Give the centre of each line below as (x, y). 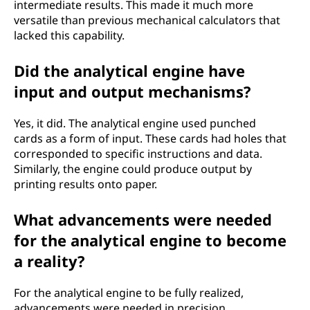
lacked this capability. (69, 35)
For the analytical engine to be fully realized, (129, 293)
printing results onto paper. (85, 184)
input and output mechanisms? (133, 91)
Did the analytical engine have (129, 71)
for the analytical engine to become (150, 240)
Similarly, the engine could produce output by (133, 169)
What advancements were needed (143, 219)
